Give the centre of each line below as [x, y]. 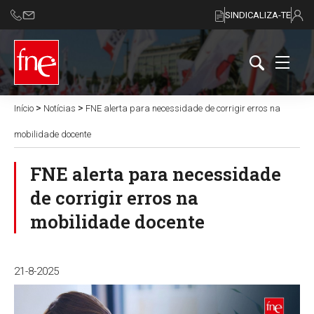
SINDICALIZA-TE [258, 15]
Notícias [60, 108]
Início [24, 108]
